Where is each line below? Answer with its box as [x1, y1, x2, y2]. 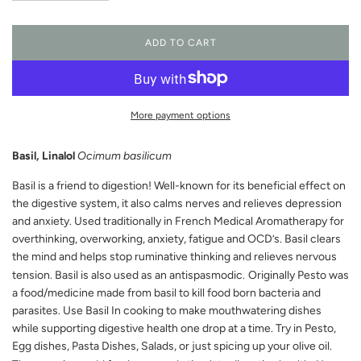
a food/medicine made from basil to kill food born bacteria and [12, 286, 321, 300]
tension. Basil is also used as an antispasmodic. [12, 268, 245, 282]
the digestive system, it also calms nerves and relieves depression [12, 197, 342, 210]
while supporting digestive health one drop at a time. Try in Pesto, [12, 322, 336, 335]
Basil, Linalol [12, 149, 75, 163]
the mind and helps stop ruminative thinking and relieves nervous [12, 250, 337, 263]
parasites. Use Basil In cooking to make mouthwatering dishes [12, 304, 322, 317]
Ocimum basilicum [77, 149, 172, 163]
